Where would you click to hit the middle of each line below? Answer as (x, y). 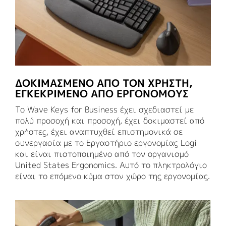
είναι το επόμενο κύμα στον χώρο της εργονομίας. (112, 176)
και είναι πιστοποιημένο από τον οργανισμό (102, 154)
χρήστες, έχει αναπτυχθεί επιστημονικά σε (99, 132)
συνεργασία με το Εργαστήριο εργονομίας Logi (106, 143)
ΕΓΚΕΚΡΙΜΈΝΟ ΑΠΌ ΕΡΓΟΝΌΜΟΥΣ (102, 94)
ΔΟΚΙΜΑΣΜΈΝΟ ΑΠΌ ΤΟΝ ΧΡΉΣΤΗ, (104, 83)
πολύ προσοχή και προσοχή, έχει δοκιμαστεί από (110, 121)
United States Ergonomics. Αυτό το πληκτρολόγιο (111, 165)
